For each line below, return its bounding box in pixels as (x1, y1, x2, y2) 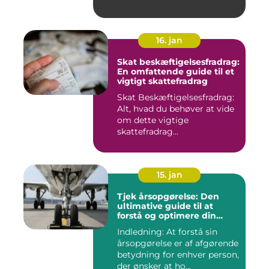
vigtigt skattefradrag (117, 76, 208, 87)
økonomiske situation (117, 220, 213, 231)
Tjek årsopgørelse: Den (117, 191, 219, 202)
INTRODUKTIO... (117, 138, 183, 149)
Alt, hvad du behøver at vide (117, 103, 234, 115)
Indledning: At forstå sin (117, 226, 217, 238)
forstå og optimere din (117, 210, 216, 222)
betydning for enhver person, (117, 249, 239, 261)
